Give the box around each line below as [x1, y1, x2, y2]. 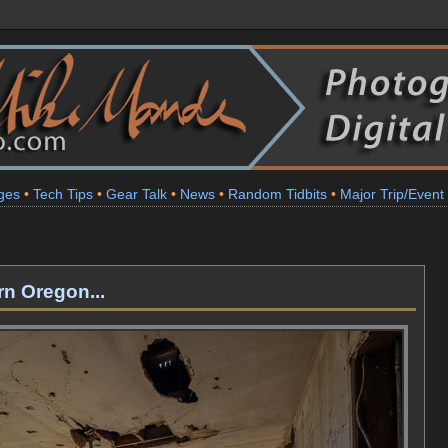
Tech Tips [33, 186, 93, 202]
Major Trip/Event [340, 186, 444, 202]
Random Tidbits [228, 186, 327, 202]
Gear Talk [106, 186, 167, 202]
